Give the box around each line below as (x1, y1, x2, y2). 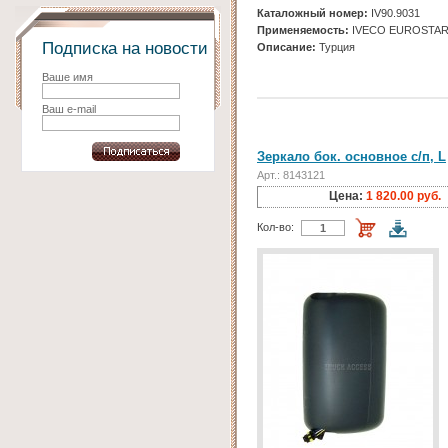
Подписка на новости (42, 39, 208, 58)
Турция (316, 41, 355, 54)
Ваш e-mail (42, 103, 96, 115)
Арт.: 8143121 (257, 169, 325, 182)
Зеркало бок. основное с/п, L (257, 149, 446, 165)
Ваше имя (42, 71, 93, 83)
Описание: (257, 41, 316, 54)
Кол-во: (257, 221, 294, 234)
